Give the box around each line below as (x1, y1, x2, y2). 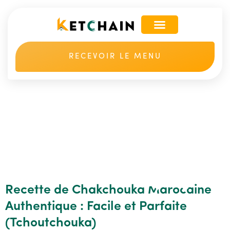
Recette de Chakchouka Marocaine (5, 184, 212, 197)
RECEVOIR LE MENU (68, 53, 162, 61)
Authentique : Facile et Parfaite (5, 200, 187, 213)
